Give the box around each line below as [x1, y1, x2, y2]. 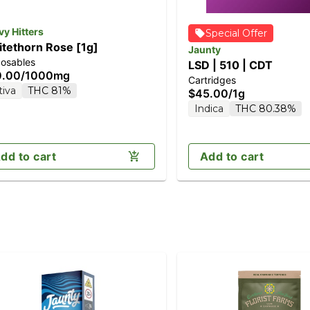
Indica [194, 102, 224, 115]
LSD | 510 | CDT [188, 57, 273, 72]
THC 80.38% [235, 102, 296, 115]
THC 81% [28, 84, 71, 97]
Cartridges [188, 73, 236, 86]
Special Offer [206, 26, 267, 39]
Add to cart [200, 149, 264, 163]
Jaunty [188, 43, 221, 55]
